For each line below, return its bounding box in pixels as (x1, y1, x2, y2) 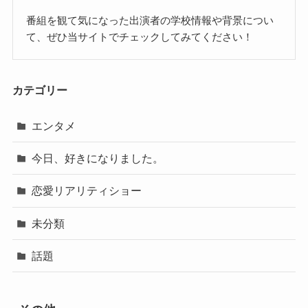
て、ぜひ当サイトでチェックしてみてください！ (26, 31, 254, 43)
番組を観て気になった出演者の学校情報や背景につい (26, 14, 274, 27)
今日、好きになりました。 (32, 152, 164, 165)
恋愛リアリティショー (32, 184, 142, 197)
